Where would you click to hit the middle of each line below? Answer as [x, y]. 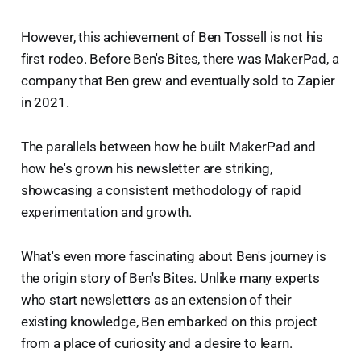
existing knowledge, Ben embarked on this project [169, 322]
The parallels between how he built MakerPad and [168, 147]
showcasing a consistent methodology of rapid [161, 191]
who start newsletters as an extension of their [156, 300]
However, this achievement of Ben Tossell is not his [172, 37]
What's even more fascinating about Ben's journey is [174, 257]
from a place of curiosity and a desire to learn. [156, 344]
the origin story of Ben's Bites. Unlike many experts [170, 278]
